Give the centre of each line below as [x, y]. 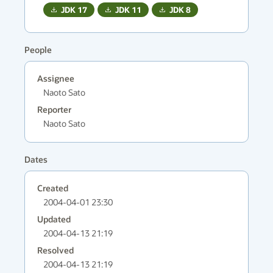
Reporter [54, 109]
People [38, 50]
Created [53, 188]
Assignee [56, 78]
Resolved [55, 250]
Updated [54, 219]
